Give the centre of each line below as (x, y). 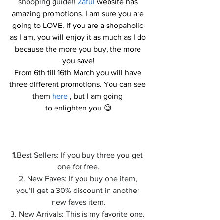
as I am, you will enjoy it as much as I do (79, 37)
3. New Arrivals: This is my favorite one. (79, 214)
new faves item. (79, 202)
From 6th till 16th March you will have (79, 72)
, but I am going (96, 96)
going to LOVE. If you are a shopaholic (79, 25)
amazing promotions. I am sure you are (79, 14)
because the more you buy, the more (79, 49)
